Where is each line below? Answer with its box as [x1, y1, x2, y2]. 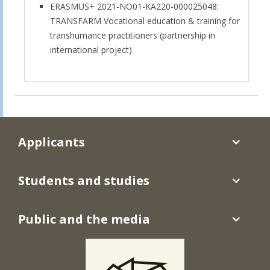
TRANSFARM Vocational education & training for [50, 14, 240, 27]
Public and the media [18, 210, 150, 227]
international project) [50, 43, 132, 55]
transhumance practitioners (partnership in [50, 29, 215, 41]
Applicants [18, 133, 85, 150]
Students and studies [18, 172, 149, 189]
